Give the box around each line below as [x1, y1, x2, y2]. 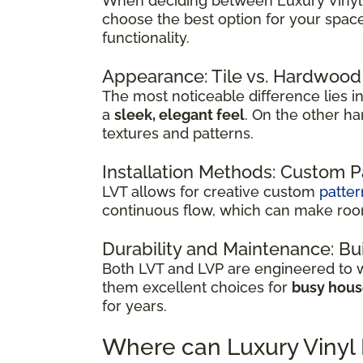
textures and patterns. [102, 124, 254, 142]
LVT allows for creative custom [102, 182, 319, 200]
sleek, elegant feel [114, 105, 245, 123]
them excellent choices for [102, 278, 292, 296]
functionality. [102, 28, 190, 46]
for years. [102, 297, 167, 314]
